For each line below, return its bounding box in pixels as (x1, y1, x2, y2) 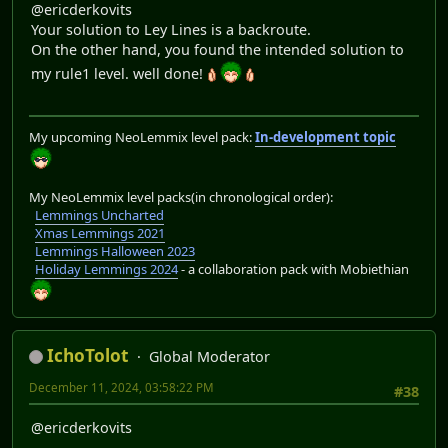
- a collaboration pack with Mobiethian (178, 259, 409, 278)
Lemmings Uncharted (35, 205, 164, 224)
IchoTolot (47, 343, 129, 367)
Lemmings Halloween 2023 (35, 241, 195, 260)
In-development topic (255, 127, 396, 146)
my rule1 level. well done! (31, 64, 207, 84)
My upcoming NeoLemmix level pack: (29, 127, 255, 146)
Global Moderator (149, 346, 270, 366)
